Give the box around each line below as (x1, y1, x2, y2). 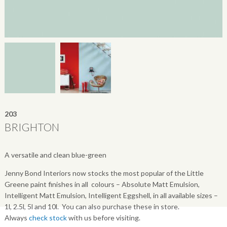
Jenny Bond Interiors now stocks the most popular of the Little (4, 169, 204, 178)
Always (4, 213, 29, 222)
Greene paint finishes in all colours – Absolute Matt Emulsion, (4, 180, 200, 189)
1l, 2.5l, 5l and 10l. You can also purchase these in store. (4, 202, 179, 211)
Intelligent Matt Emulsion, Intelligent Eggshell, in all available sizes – (4, 191, 218, 200)
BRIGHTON (4, 121, 59, 134)
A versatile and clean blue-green (4, 150, 106, 160)
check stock (28, 213, 67, 222)
